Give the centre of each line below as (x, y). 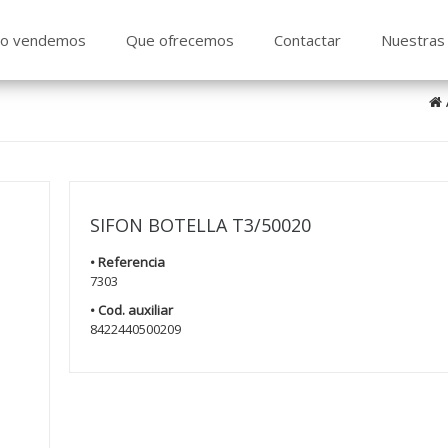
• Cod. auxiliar (132, 310)
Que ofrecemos (179, 40)
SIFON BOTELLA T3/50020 (201, 225)
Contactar (307, 40)
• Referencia (128, 262)
